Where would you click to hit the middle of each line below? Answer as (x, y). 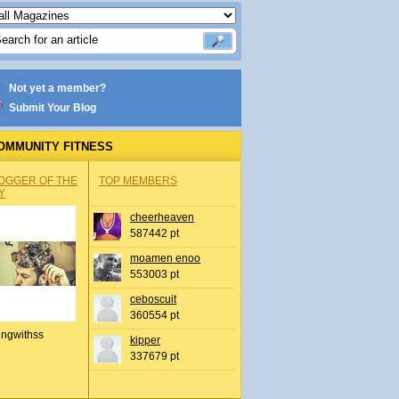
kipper (145, 340)
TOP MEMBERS (138, 181)
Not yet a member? (57, 88)
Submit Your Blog (53, 108)
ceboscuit (153, 299)
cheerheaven (162, 217)
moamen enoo (165, 258)
